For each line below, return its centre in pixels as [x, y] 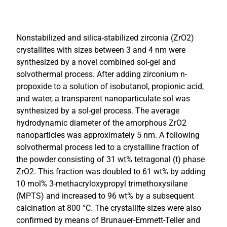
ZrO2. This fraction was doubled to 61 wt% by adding [111, 172]
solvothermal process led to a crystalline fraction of [108, 147]
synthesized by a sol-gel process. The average [98, 111]
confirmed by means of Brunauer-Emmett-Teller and [108, 220]
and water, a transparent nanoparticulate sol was [103, 99]
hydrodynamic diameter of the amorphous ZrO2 [101, 123]
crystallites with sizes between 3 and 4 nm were [101, 50]
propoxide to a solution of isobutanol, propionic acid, [110, 86]
